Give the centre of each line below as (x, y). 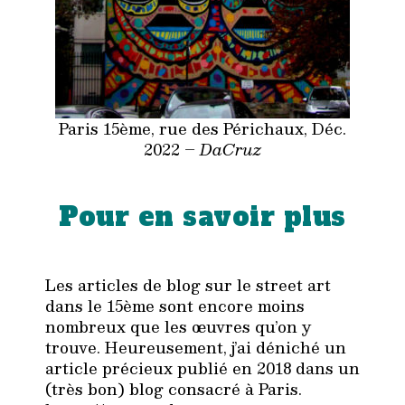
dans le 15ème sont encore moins (175, 305)
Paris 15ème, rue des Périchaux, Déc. (202, 128)
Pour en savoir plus (202, 217)
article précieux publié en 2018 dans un (202, 367)
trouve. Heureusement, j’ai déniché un (196, 347)
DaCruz (231, 149)
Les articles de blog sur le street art (188, 284)
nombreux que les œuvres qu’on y (179, 326)
